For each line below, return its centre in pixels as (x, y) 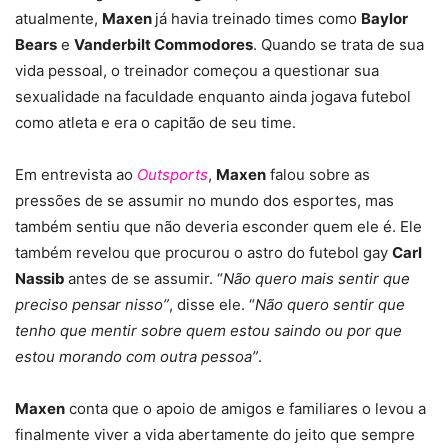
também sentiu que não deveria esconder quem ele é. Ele (218, 226)
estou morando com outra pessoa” (136, 356)
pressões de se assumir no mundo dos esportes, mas (204, 200)
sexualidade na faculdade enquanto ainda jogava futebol (213, 96)
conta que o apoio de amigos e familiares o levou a (245, 408)
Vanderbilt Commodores (163, 44)
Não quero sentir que (330, 304)
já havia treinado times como (258, 18)
